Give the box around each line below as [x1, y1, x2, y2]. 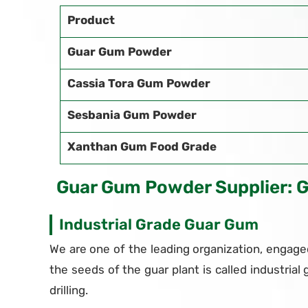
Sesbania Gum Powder [67, 108, 197, 122]
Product [67, 13, 115, 27]
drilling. [49, 283, 88, 297]
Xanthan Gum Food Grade [67, 140, 217, 153]
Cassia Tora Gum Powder [67, 76, 210, 90]
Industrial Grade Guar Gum [59, 215, 258, 234]
